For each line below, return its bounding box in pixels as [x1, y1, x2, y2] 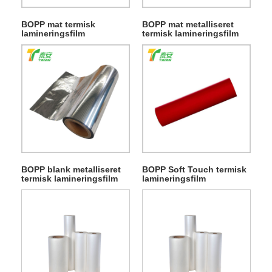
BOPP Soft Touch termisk [141, 164, 246, 174]
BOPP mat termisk [21, 19, 95, 29]
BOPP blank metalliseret [21, 164, 121, 174]
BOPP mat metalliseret [141, 19, 234, 29]
